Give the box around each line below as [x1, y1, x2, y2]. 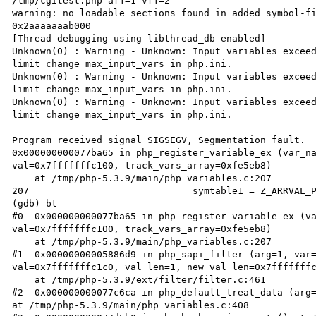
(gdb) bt [12, 198, 58, 209]
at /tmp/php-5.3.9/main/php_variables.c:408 [12, 300, 250, 310]
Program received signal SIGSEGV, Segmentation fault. [12, 135, 306, 145]
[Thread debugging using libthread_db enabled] [12, 33, 267, 44]
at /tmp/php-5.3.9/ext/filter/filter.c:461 [12, 274, 35, 285]
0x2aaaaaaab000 [12, 20, 92, 31]
